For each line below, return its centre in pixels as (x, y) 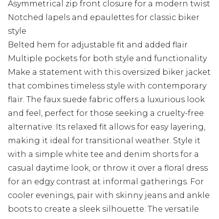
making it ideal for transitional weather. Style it (104, 141)
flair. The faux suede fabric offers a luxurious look (106, 100)
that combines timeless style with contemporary (107, 86)
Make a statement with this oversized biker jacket (109, 72)
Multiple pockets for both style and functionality (107, 59)
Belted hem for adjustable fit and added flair (98, 45)
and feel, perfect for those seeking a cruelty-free (106, 113)
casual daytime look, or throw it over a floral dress (108, 168)
